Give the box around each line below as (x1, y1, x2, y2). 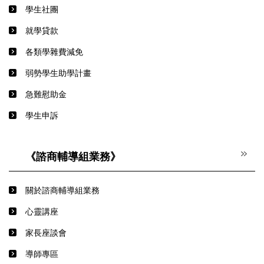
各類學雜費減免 (25, 47, 83, 57)
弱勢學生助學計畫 (25, 68, 91, 78)
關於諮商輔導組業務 (25, 186, 100, 196)
